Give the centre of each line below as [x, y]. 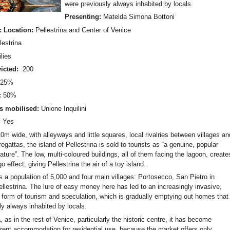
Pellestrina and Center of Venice [83, 30]
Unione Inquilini [64, 108]
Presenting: [84, 17]
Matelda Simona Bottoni [139, 17]
